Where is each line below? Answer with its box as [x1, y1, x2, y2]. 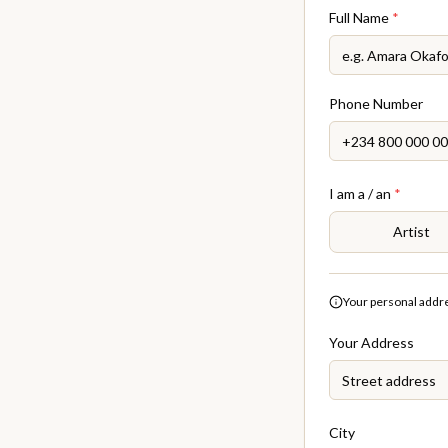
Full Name [329, 9, 392, 26]
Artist [393, 223, 431, 240]
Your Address [329, 334, 414, 351]
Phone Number [329, 95, 423, 112]
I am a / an [329, 185, 394, 202]
